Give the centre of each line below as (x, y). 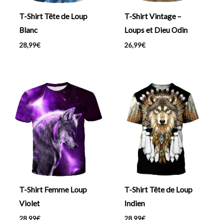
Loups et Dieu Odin (156, 30)
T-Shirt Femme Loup (53, 189)
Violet (29, 203)
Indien (134, 203)
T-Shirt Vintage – (152, 16)
